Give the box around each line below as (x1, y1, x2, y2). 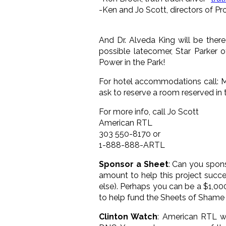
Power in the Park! (99, 57, 165, 67)
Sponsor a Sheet (99, 159, 168, 169)
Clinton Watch (99, 211, 158, 221)
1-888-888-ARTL (99, 140, 165, 150)
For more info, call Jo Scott (99, 106, 199, 117)
